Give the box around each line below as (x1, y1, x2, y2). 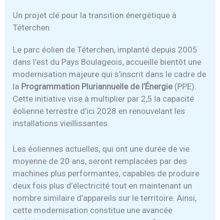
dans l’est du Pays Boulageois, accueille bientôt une (13, 56, 202, 67)
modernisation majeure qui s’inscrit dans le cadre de (13, 69, 207, 79)
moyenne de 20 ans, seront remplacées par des (13, 156, 188, 166)
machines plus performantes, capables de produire (13, 168, 200, 178)
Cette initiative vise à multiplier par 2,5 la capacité (13, 93, 194, 104)
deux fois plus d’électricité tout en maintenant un (13, 180, 192, 191)
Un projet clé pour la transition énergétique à (13, 10, 177, 20)
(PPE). (172, 81, 197, 91)
